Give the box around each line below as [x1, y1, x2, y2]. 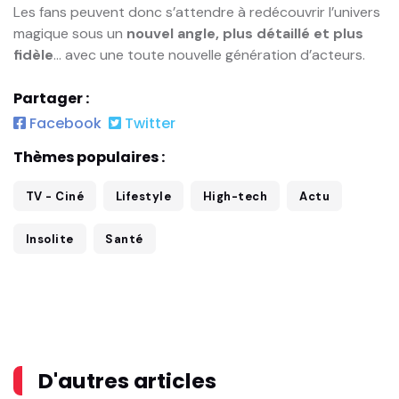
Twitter [121, 113, 175, 134]
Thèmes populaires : [13, 147, 165, 168]
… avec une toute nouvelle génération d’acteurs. [53, 45, 365, 64]
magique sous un [13, 23, 126, 43]
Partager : [13, 88, 89, 110]
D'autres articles [38, 365, 216, 395]
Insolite [25, 231, 74, 247]
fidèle [13, 45, 53, 64]
